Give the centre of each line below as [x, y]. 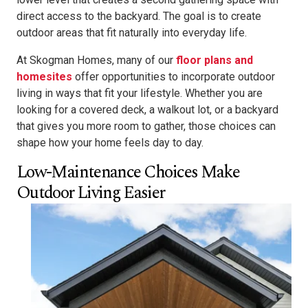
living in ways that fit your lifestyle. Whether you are [140, 93]
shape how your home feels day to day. [110, 143]
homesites [44, 77]
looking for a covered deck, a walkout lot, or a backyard [147, 110]
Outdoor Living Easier [91, 193]
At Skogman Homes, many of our [96, 60]
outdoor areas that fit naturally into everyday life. [132, 33]
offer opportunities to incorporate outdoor [174, 77]
